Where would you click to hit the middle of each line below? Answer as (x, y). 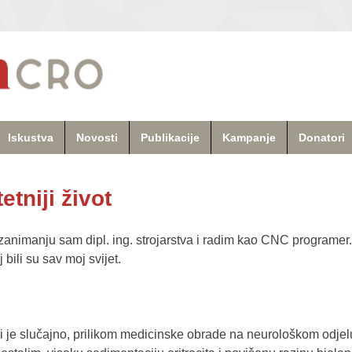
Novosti (97, 137)
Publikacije (170, 137)
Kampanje (249, 137)
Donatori (322, 137)
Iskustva (31, 137)
